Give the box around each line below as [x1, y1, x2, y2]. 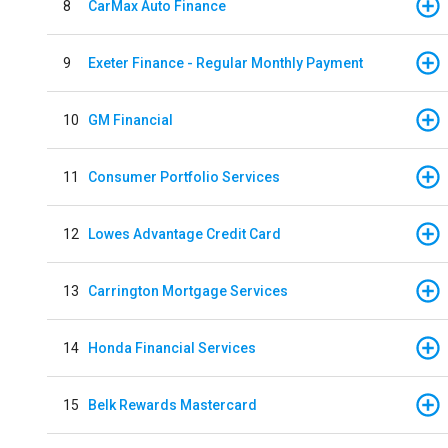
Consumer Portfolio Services [88, 168, 280, 185]
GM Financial [88, 111, 173, 128]
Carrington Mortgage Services [88, 282, 288, 299]
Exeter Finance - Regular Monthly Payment [88, 54, 363, 71]
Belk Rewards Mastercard [88, 396, 257, 413]
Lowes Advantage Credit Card [88, 225, 281, 242]
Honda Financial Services [88, 339, 256, 356]
